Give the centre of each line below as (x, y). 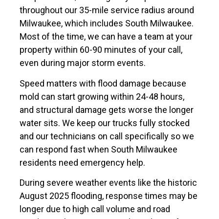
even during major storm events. (83, 63)
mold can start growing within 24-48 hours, (102, 96)
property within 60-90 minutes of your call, (101, 50)
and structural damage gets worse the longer (107, 109)
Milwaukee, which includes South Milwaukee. (107, 23)
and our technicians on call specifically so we (107, 136)
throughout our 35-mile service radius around (107, 10)
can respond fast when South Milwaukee (99, 149)
